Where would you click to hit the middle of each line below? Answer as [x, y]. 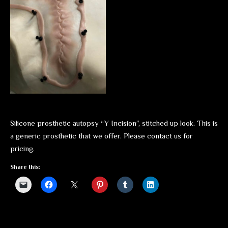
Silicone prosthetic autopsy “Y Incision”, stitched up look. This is [114, 123]
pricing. [22, 148]
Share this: [25, 167]
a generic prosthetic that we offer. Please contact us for [102, 136]
